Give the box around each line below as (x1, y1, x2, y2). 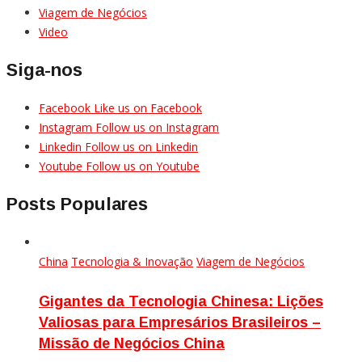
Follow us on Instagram (95, 120, 219, 136)
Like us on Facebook (94, 100, 202, 116)
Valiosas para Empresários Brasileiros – (39, 314, 321, 330)
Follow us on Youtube (86, 158, 200, 175)
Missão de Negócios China (39, 335, 225, 351)
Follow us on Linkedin (85, 139, 198, 155)
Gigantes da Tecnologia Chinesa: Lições (39, 293, 323, 309)
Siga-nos (6, 60, 82, 81)
